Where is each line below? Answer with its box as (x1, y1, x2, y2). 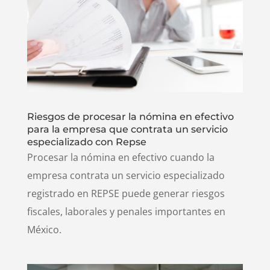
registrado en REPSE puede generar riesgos (27, 187, 225, 201)
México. (27, 223, 61, 237)
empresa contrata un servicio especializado (27, 169, 225, 183)
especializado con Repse (27, 136, 146, 148)
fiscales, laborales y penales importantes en (27, 205, 225, 219)
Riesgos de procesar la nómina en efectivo (27, 111, 234, 123)
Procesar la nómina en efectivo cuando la (27, 151, 215, 165)
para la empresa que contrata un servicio (27, 124, 228, 136)
